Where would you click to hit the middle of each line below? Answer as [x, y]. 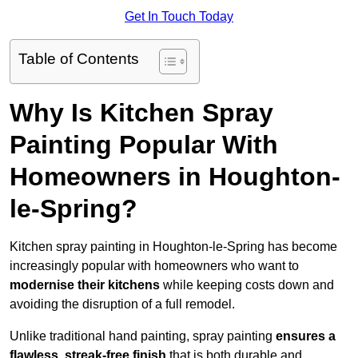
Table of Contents [79, 59]
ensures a [306, 336]
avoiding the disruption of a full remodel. [122, 304]
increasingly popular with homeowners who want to [154, 266]
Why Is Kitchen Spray [141, 113]
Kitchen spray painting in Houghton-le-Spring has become [173, 247]
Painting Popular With [144, 145]
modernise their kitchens [85, 285]
